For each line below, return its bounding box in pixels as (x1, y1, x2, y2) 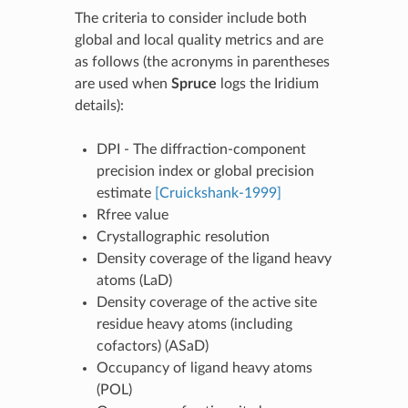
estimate (96, 185, 155, 200)
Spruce (170, 76, 217, 91)
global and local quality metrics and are (74, 32, 323, 47)
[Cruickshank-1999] (154, 185, 281, 200)
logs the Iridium (216, 76, 319, 91)
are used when (74, 76, 171, 91)
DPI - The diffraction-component (96, 141, 306, 157)
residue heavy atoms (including (96, 316, 292, 331)
